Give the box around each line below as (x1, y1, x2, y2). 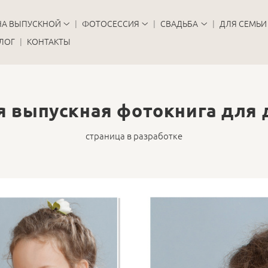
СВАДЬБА (160, 17, 199, 29)
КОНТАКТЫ (26, 35, 71, 47)
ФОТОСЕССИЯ (82, 17, 140, 29)
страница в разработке (86, 129, 182, 142)
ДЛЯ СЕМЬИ (219, 17, 267, 29)
